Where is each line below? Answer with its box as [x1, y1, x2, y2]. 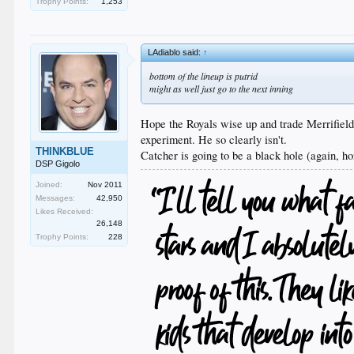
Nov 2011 [88, 180, 123, 189]
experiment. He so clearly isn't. [141, 131, 288, 147]
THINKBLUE [36, 145, 95, 157]
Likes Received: [36, 207, 94, 216]
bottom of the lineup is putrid [149, 70, 258, 82]
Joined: [36, 180, 63, 189]
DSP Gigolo [36, 159, 81, 168]
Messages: [36, 194, 76, 202]
